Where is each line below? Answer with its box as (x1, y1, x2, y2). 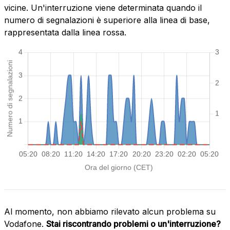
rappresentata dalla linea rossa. (4, 27, 126, 38)
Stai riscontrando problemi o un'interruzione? (46, 218, 221, 229)
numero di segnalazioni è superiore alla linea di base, (4, 15, 210, 26)
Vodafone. (4, 218, 46, 229)
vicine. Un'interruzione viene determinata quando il (4, 3, 202, 13)
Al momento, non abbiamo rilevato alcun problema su (4, 206, 216, 217)
